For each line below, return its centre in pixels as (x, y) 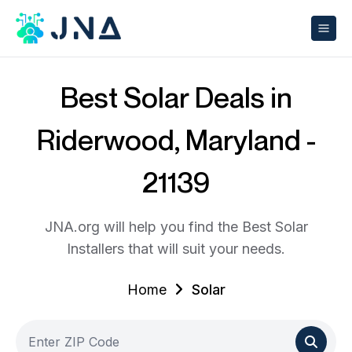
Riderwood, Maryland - (176, 139)
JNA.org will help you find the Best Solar (176, 227)
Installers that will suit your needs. (176, 249)
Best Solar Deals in (176, 97)
